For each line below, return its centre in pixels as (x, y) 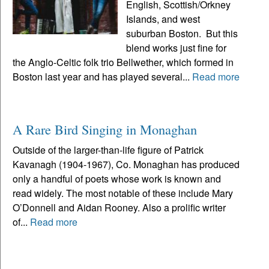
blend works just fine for (177, 47)
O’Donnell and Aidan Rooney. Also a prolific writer (119, 207)
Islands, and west (163, 19)
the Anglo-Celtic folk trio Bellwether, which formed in (123, 62)
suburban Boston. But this (182, 33)
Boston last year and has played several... (102, 76)
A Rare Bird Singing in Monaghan (105, 129)
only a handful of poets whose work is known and (117, 178)
